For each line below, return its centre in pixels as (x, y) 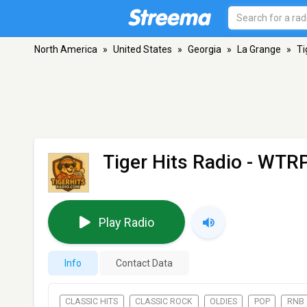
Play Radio (126, 222)
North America (66, 49)
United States (143, 49)
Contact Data (144, 263)
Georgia (205, 49)
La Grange (259, 49)
